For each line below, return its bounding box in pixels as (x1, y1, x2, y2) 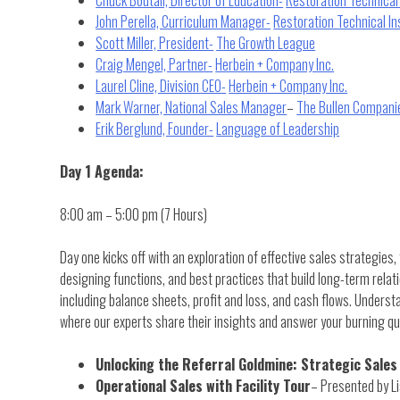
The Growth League (216, 31, 316, 54)
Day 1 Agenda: (60, 160, 145, 182)
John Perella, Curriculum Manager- (96, 10, 271, 32)
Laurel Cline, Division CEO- (96, 74, 227, 96)
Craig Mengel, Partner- (96, 53, 213, 75)
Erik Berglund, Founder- (96, 117, 214, 139)
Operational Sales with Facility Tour (96, 374, 312, 396)
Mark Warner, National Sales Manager (96, 96, 287, 118)
